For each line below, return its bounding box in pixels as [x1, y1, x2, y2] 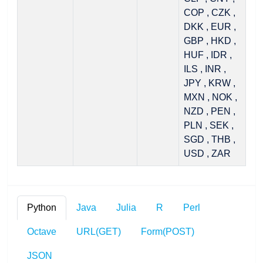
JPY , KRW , [184, 78, 235, 88]
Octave [27, 227, 56, 237]
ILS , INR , [184, 64, 226, 74]
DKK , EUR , [184, 22, 236, 32]
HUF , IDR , [184, 50, 232, 60]
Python [27, 203, 56, 213]
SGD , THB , [184, 134, 235, 144]
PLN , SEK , [184, 120, 234, 130]
